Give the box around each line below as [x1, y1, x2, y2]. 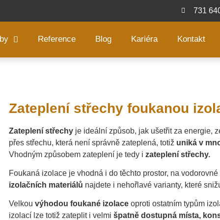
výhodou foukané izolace [33, 199, 129, 208]
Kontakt [177, 34, 205, 44]
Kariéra [131, 34, 158, 44]
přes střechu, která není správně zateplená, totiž [9, 138, 176, 147]
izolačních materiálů [9, 181, 83, 189]
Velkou [9, 199, 33, 208]
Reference [37, 34, 76, 44]
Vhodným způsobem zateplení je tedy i [9, 150, 145, 159]
